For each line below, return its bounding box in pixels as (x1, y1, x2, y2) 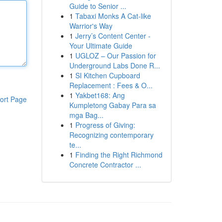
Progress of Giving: (75, 120, 135, 130)
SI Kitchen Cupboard (75, 70, 140, 80)
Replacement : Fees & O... (69, 80, 153, 90)
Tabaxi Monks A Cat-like (75, 11, 151, 21)
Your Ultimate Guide (69, 41, 132, 51)
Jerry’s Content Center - (75, 31, 151, 41)
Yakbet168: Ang (75, 90, 125, 100)
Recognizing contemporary (69, 130, 154, 140)
